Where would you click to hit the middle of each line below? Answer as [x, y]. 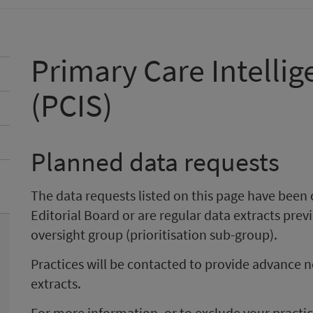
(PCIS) [72, 105]
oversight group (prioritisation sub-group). [154, 234]
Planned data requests [155, 162]
